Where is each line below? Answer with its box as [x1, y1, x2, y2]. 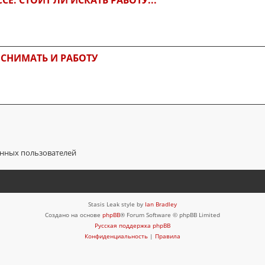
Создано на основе [45, 210, 102, 219]
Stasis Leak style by [88, 199, 145, 208]
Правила [155, 231, 180, 240]
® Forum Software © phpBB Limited [120, 210, 220, 219]
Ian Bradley [145, 199, 177, 208]
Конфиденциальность [85, 231, 148, 240]
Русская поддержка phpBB [95, 221, 170, 230]
